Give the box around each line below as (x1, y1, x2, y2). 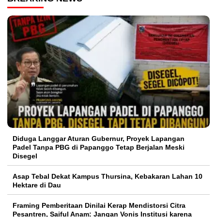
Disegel (13, 152, 37, 160)
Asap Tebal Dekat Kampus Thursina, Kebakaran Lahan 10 (13, 172, 202, 181)
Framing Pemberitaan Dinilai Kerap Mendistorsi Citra (13, 201, 186, 210)
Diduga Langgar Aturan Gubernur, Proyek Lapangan (13, 135, 185, 143)
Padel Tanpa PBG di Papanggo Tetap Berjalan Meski (13, 143, 185, 152)
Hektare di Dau (13, 181, 61, 189)
